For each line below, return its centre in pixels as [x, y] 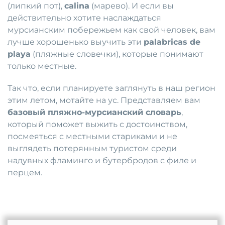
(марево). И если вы [132, 6]
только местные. [42, 66]
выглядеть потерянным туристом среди [92, 149]
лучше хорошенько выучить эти [76, 42]
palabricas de [172, 42]
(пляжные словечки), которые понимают [117, 54]
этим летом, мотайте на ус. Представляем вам [104, 100]
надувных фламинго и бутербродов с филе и [102, 161]
